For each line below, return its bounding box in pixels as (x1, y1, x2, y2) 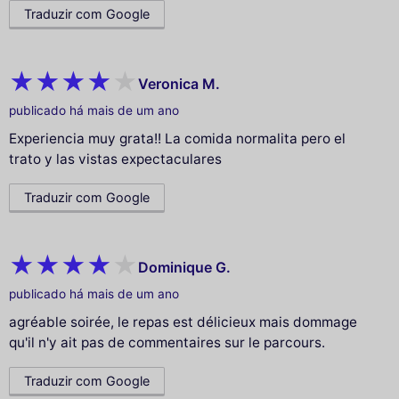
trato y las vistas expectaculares (9, 151, 222, 168)
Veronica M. (138, 74, 220, 93)
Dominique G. (138, 257, 231, 276)
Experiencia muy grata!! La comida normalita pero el (9, 130, 346, 148)
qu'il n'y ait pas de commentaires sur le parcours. (9, 334, 325, 352)
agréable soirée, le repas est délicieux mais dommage (9, 313, 357, 331)
